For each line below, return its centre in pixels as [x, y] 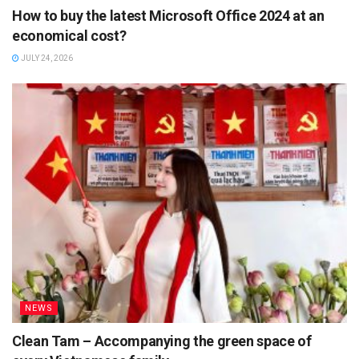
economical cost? [69, 35]
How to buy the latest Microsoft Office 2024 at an [168, 15]
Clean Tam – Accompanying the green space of [162, 341]
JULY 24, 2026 [46, 58]
